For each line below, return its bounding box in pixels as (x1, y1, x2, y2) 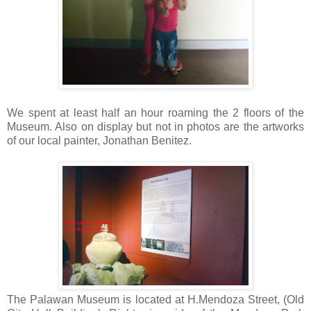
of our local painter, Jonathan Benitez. (7, 134, 194, 146)
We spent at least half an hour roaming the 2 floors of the (7, 106, 304, 119)
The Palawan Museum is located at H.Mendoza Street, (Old (7, 293, 304, 305)
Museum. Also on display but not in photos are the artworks (7, 120, 304, 133)
